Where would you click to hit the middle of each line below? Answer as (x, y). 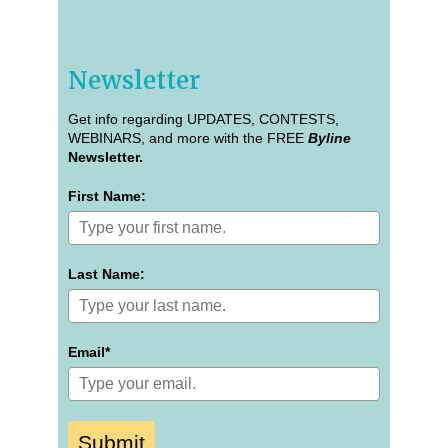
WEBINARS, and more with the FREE (188, 137)
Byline (329, 137)
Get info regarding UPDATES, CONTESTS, (203, 118)
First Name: (107, 195)
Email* (89, 351)
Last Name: (106, 273)
